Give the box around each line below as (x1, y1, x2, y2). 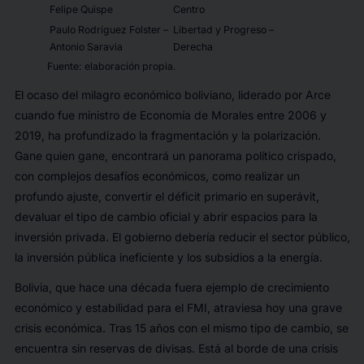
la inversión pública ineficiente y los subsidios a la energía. (14, 250, 323, 265)
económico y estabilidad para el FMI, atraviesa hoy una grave (14, 301, 342, 315)
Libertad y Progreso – (172, 24, 274, 36)
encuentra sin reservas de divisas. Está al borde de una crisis (14, 341, 338, 356)
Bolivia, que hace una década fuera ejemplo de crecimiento (14, 280, 329, 295)
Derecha (172, 41, 213, 53)
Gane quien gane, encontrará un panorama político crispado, (14, 149, 336, 163)
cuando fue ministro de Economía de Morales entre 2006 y (14, 108, 327, 123)
